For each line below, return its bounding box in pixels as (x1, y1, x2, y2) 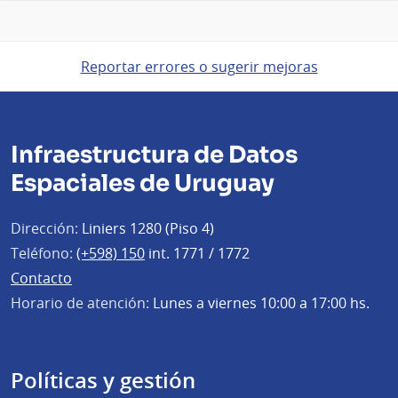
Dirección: (11, 219, 78, 239)
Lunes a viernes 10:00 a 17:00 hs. (149, 293, 370, 314)
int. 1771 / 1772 (145, 243, 250, 264)
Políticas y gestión (11, 366, 195, 395)
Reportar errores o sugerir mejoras (80, 57, 318, 77)
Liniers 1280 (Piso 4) (78, 219, 214, 239)
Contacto (11, 268, 72, 289)
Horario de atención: (11, 293, 149, 314)
